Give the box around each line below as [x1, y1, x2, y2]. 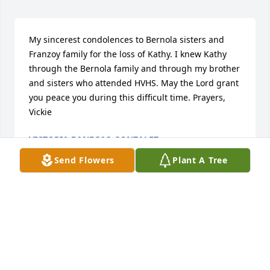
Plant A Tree [172, 154, 228, 166]
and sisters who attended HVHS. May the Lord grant [29, 77, 239, 89]
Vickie [29, 105, 52, 118]
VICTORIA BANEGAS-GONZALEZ [29, 133, 159, 145]
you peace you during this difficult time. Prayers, [29, 91, 225, 103]
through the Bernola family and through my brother [29, 62, 240, 74]
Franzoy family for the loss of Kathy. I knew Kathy [29, 48, 227, 60]
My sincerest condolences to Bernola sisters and [29, 33, 224, 45]
